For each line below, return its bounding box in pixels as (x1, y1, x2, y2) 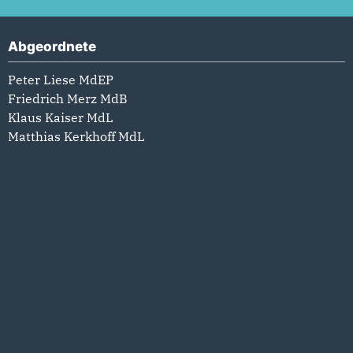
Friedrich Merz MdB (8, 91, 128, 107)
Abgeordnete (8, 39, 96, 55)
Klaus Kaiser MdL (8, 110, 113, 126)
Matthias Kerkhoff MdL (8, 128, 145, 145)
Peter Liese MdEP (8, 72, 113, 88)
